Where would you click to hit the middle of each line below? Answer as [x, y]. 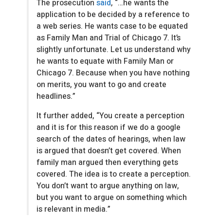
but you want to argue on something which [112, 198]
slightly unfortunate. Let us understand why [114, 50]
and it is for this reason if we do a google [109, 128]
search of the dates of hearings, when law [111, 139]
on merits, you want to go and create [101, 85]
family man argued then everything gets [107, 163]
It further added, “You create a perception [110, 116]
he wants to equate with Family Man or [105, 62]
